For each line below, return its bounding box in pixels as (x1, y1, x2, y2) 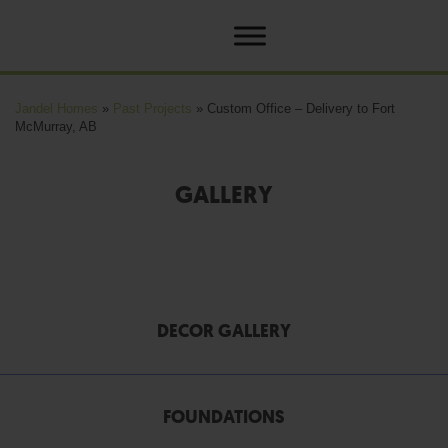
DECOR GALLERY (157, 319, 291, 343)
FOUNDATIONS (163, 405, 285, 429)
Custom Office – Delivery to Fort (207, 101, 395, 116)
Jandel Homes (15, 101, 98, 116)
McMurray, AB (15, 119, 97, 134)
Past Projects (113, 101, 192, 116)
